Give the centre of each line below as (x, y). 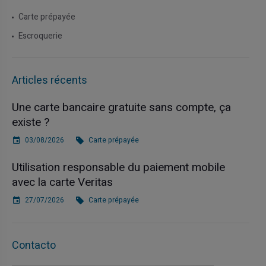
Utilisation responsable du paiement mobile (118, 167)
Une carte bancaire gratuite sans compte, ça (121, 107)
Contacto (34, 246)
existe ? (30, 122)
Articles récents (49, 80)
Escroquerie (41, 36)
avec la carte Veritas (62, 182)
